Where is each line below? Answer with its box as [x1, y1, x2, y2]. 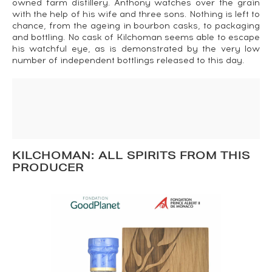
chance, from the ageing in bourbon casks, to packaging [12, 21, 260, 31]
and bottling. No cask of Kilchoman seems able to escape [12, 32, 260, 42]
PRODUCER [12, 164, 84, 174]
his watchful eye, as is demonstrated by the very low [12, 44, 260, 54]
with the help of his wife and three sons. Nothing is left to [12, 9, 260, 19]
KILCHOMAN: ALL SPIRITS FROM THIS [12, 152, 250, 162]
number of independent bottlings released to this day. [12, 55, 244, 66]
